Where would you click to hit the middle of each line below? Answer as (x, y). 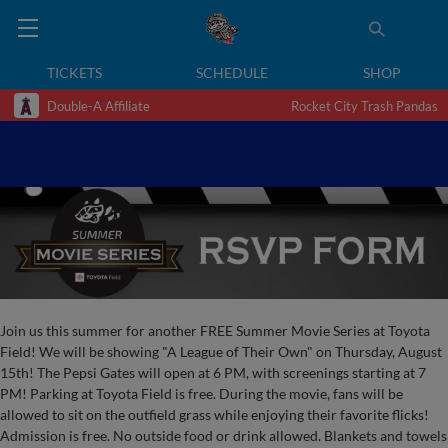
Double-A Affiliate (98, 105)
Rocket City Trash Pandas (364, 105)
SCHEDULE (232, 72)
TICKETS (75, 72)
